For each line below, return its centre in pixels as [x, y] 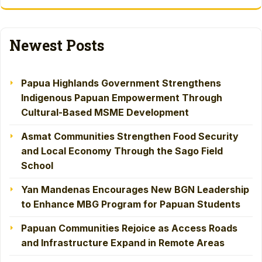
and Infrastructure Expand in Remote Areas [123, 243]
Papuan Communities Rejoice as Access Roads [129, 228]
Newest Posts [57, 45]
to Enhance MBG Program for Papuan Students [131, 204]
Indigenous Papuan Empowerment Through [122, 98]
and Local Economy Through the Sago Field [122, 151]
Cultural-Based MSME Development [105, 113]
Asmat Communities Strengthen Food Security [130, 137]
